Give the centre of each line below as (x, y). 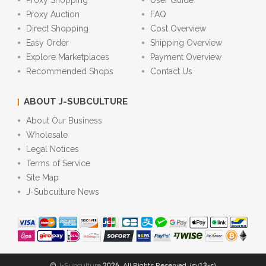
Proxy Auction (53, 15)
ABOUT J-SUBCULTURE (76, 102)
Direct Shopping (57, 29)
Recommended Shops (70, 72)
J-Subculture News (63, 192)
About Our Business (64, 121)
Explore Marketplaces (68, 57)
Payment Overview (186, 57)
